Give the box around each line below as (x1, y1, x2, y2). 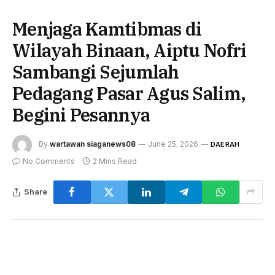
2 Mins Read (93, 156, 137, 166)
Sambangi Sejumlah (12, 60, 179, 83)
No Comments (23, 156, 75, 166)
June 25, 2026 (148, 139, 198, 149)
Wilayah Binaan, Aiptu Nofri (12, 38, 247, 62)
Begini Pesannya (12, 103, 150, 126)
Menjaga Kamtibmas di (12, 17, 202, 41)
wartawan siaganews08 (50, 139, 136, 149)
